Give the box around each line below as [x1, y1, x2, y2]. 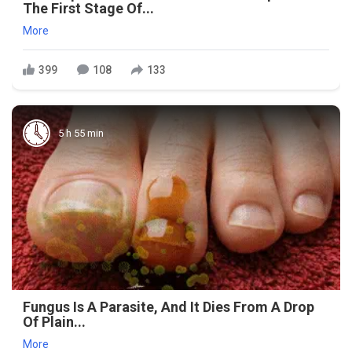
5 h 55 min [58, 126, 104, 139]
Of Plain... [23, 313, 86, 331]
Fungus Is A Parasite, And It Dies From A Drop [23, 299, 314, 316]
